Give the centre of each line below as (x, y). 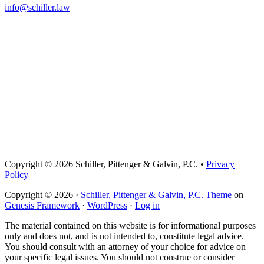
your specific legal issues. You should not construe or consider (120, 258)
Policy (16, 175)
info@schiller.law (37, 8)
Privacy (220, 164)
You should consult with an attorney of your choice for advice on (125, 247)
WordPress (107, 206)
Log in (147, 206)
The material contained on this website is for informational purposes (130, 226)
